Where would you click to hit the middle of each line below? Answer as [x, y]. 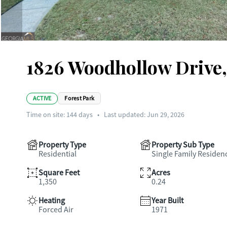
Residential [58, 154]
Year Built [167, 201]
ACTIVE [42, 98]
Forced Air [56, 210]
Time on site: [46, 115]
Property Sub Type [183, 145]
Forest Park [80, 98]
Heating [52, 201]
